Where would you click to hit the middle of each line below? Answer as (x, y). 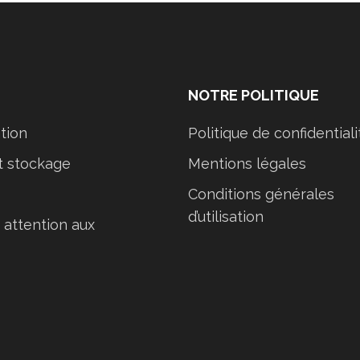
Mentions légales (247, 163)
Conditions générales (261, 194)
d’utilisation (226, 216)
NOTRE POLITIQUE (254, 95)
